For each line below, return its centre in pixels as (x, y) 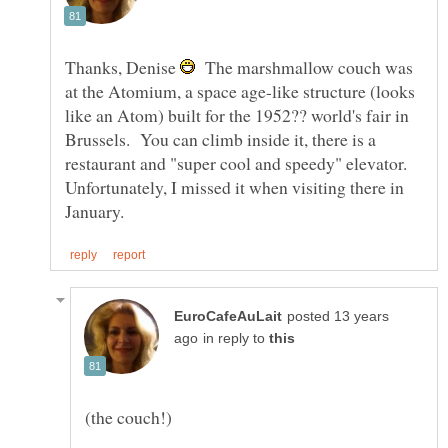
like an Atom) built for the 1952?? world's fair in (237, 114)
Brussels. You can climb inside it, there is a (220, 138)
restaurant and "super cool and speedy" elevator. (239, 162)
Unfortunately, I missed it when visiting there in (234, 186)
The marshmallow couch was (304, 66)
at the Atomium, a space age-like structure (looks (240, 90)
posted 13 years (338, 316)
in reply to (236, 338)
